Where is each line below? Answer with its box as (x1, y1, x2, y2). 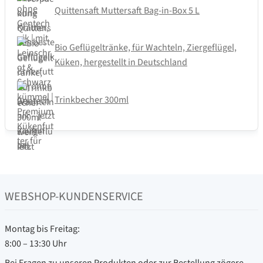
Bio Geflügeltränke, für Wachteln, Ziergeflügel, (55, 41, 237, 55)
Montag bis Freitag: (5, 222, 80, 236)
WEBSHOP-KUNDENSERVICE (5, 188, 143, 205)
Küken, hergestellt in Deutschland (55, 56, 187, 69)
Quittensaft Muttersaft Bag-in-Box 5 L (55, 4, 200, 17)
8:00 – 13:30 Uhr (5, 237, 67, 251)
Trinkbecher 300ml (55, 93, 129, 106)
